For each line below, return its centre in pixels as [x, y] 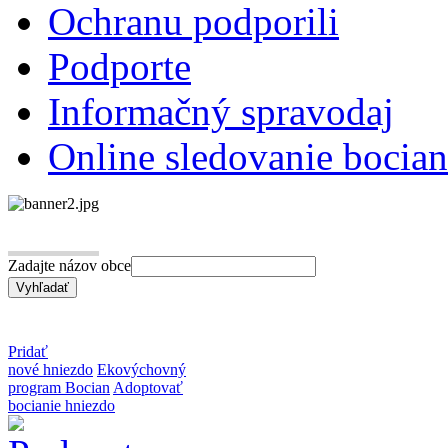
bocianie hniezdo [61, 405]
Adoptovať [148, 387]
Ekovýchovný [141, 369]
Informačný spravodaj [221, 111]
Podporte [119, 66]
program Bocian [59, 387]
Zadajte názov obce [69, 265]
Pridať [28, 351]
